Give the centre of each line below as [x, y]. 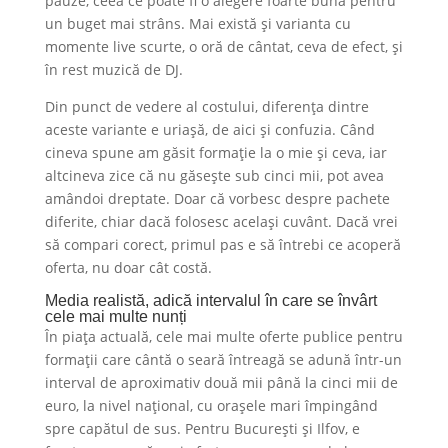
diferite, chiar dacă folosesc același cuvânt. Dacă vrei [221, 221]
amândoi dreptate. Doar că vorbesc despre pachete [217, 198]
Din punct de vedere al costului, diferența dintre [206, 106]
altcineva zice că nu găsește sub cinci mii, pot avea [214, 175]
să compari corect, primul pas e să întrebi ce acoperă [222, 244]
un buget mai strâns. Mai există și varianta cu [197, 23]
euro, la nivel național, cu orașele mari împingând [211, 405]
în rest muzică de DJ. [113, 69]
